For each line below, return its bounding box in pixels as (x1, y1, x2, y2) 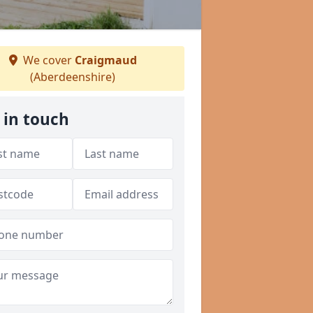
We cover (20, 52, 75, 68)
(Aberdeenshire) (30, 69, 115, 85)
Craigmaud (74, 52, 137, 68)
